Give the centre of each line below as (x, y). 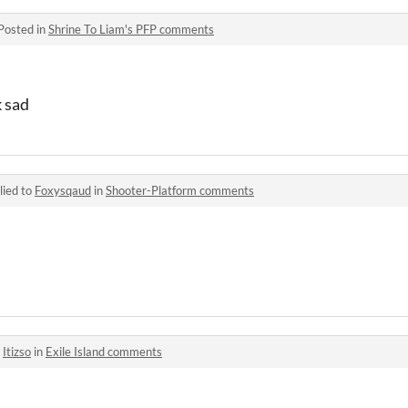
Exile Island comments (104, 351)
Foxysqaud (63, 190)
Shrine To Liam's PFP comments (131, 29)
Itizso (17, 351)
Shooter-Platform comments (180, 190)
